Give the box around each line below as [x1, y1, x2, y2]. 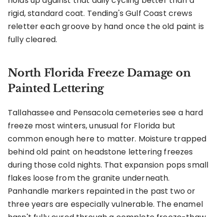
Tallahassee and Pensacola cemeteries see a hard [8, 107, 203, 119]
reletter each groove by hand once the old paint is [8, 21, 204, 32]
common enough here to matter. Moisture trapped [8, 133, 207, 145]
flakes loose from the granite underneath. [8, 172, 170, 184]
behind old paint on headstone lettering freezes [8, 146, 193, 158]
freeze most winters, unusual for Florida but [8, 120, 176, 132]
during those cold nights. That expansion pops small [8, 159, 209, 171]
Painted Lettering [8, 82, 104, 95]
